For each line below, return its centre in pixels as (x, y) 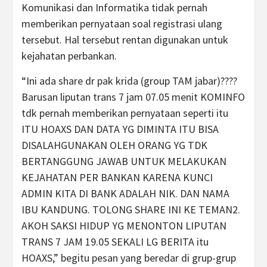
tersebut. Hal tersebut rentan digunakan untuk (125, 40)
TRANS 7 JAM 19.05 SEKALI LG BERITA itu (115, 242)
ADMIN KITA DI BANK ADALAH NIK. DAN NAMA (125, 193)
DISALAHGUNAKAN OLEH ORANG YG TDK (114, 145)
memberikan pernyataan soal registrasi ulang (122, 24)
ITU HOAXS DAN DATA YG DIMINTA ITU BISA (120, 129)
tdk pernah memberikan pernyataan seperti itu (125, 113)
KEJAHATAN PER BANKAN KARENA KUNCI (117, 177)
